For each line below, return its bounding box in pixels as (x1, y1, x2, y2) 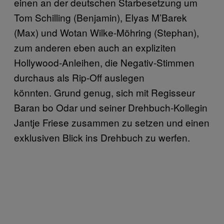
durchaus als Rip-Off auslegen (14, 70, 144, 84)
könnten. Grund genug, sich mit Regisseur (14, 85, 195, 99)
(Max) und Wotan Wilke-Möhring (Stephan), (14, 25, 199, 39)
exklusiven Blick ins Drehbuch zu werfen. (14, 130, 190, 144)
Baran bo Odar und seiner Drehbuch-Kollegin (14, 100, 207, 114)
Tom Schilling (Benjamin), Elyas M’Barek (14, 10, 187, 24)
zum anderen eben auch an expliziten (14, 40, 176, 54)
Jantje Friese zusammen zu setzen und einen (14, 115, 209, 129)
